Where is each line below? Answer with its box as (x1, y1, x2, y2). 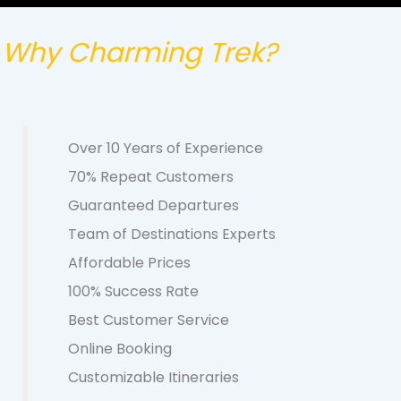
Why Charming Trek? (2, 34, 277, 73)
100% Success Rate (68, 281, 199, 303)
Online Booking (68, 338, 172, 360)
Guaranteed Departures (68, 195, 239, 217)
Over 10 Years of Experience (68, 138, 263, 159)
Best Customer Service (68, 310, 233, 331)
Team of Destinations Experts (68, 224, 276, 245)
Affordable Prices (68, 252, 191, 274)
